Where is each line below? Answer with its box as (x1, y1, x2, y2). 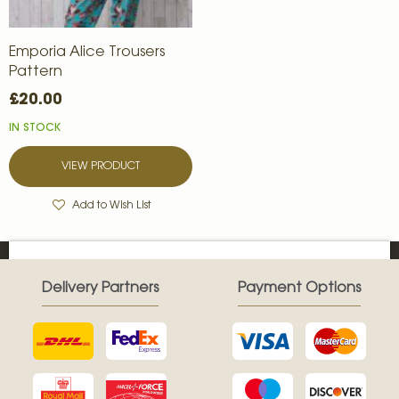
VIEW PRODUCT (61, 161, 141, 173)
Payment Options (238, 281, 361, 297)
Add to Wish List (71, 200, 151, 212)
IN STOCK (9, 123, 61, 134)
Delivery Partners (41, 281, 159, 297)
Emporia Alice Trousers (9, 45, 165, 61)
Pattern (9, 65, 62, 80)
